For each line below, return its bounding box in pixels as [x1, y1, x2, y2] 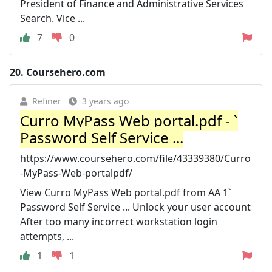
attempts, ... [20, 229, 74, 243]
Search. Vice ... [20, 11, 85, 25]
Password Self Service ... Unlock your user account [20, 200, 251, 214]
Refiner [32, 95, 61, 107]
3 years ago [82, 95, 129, 107]
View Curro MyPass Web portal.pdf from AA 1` [20, 185, 231, 199]
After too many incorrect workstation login [20, 214, 217, 228]
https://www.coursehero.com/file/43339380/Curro [20, 151, 251, 165]
